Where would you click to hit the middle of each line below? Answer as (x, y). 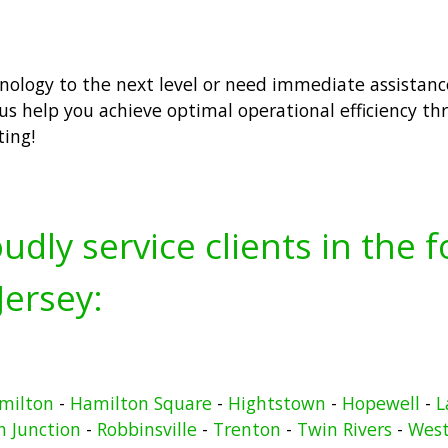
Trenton (247, 429)
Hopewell (380, 403)
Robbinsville (147, 429)
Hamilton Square (140, 403)
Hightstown (276, 403)
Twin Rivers (344, 429)
